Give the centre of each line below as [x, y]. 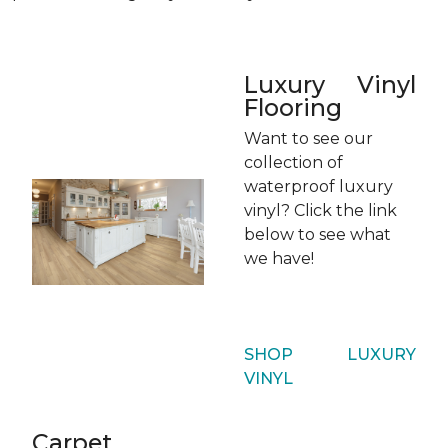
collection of [293, 162]
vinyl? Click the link [320, 210]
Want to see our [308, 138]
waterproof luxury [318, 186]
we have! [279, 258]
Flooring [293, 107]
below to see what [317, 234]
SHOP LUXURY [330, 354]
